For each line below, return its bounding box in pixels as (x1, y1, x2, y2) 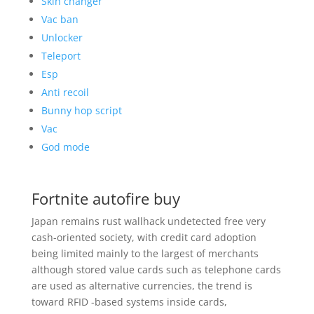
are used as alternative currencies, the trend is (31, 279, 252, 292)
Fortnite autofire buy (31, 188, 180, 209)
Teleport (41, 49, 81, 62)
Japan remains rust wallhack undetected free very (31, 214, 266, 228)
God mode (41, 140, 90, 153)
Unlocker (41, 31, 83, 44)
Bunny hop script (41, 104, 122, 117)
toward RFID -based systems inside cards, (31, 295, 227, 308)
